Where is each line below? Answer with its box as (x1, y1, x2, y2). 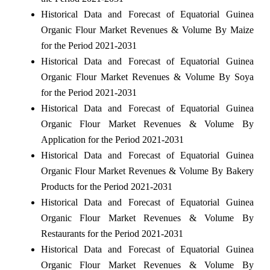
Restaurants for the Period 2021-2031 (40, 228, 183, 239)
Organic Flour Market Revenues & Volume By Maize (40, 24, 254, 35)
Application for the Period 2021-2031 (40, 134, 184, 145)
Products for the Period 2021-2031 (40, 181, 172, 192)
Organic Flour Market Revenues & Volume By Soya (40, 71, 254, 82)
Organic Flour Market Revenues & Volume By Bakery (40, 165, 254, 176)
